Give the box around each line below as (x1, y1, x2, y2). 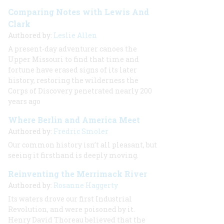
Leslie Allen (53, 30, 97, 40)
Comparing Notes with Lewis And (8, 6, 149, 17)
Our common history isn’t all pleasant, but (8, 140, 157, 149)
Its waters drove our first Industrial (8, 194, 132, 203)
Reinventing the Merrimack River (8, 168, 147, 179)
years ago (8, 96, 40, 106)
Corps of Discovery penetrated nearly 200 (8, 86, 152, 95)
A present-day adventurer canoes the (8, 44, 137, 53)
